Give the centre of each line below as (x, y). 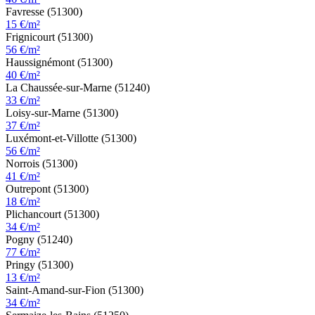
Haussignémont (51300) (59, 62)
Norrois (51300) (41, 163)
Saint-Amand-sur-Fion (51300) (75, 290)
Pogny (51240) (39, 239)
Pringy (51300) (39, 264)
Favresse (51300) (44, 11)
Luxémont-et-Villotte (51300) (71, 138)
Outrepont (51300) (47, 188)
